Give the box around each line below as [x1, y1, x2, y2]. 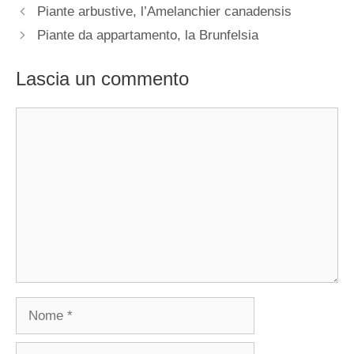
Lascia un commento [16, 67, 189, 89]
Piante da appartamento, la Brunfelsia [37, 28, 259, 43]
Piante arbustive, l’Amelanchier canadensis [37, 4, 292, 20]
